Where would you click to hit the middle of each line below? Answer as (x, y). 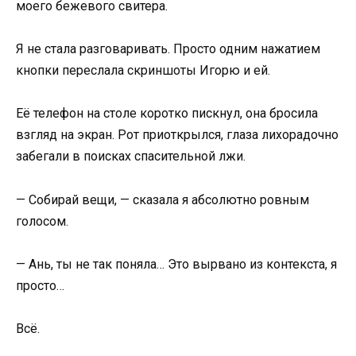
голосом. (42, 221)
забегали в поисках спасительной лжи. (131, 157)
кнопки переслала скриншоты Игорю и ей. (143, 71)
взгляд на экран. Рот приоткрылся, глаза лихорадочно (177, 135)
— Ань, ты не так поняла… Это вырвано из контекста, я (176, 264)
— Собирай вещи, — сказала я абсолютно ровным (163, 199)
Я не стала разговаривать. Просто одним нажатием (168, 49)
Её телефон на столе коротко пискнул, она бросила (167, 114)
